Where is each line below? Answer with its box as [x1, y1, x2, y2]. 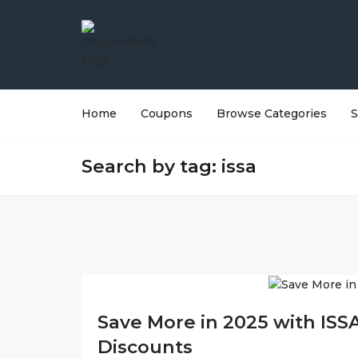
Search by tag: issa [82, 155, 257, 177]
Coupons [141, 106, 193, 121]
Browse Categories [217, 106, 327, 121]
